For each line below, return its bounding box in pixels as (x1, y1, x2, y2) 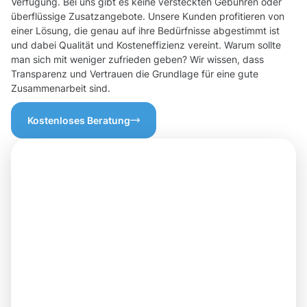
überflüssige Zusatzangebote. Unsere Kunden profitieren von (11, 10, 284, 23)
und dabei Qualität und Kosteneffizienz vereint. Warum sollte (11, 39, 281, 51)
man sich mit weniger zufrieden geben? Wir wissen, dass (11, 53, 264, 66)
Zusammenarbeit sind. (11, 82, 110, 95)
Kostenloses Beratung (27, 114, 130, 127)
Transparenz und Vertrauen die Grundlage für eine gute (11, 68, 258, 80)
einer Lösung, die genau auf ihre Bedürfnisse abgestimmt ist (11, 25, 280, 37)
